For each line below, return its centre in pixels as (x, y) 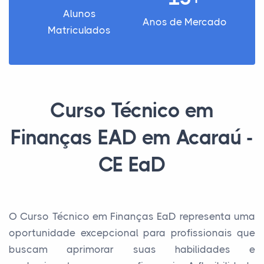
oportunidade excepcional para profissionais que (132, 233)
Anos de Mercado (185, 22)
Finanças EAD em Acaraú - (132, 138)
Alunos (79, 14)
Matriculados (79, 30)
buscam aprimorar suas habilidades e (132, 249)
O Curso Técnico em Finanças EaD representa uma (132, 216)
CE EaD (132, 165)
